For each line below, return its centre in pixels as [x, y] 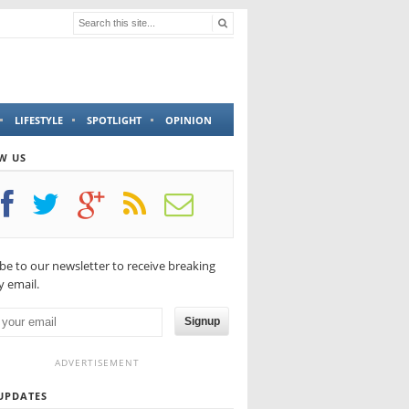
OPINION [189, 121]
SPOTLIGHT [114, 121]
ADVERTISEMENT [97, 362]
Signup [202, 322]
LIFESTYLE [39, 121]
